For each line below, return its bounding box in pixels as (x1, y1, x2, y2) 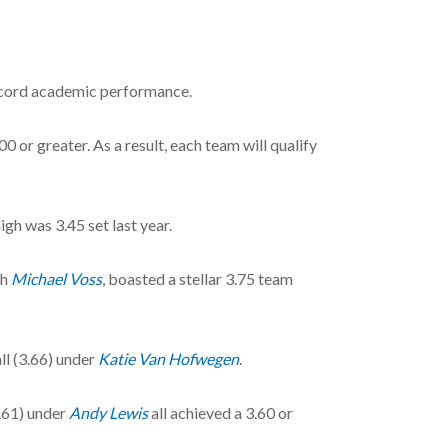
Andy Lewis (69, 402, 148, 422)
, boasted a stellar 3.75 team (102, 268, 293, 288)
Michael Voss (11, 268, 102, 288)
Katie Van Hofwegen (98, 348, 239, 368)
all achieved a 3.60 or (148, 402, 293, 422)
